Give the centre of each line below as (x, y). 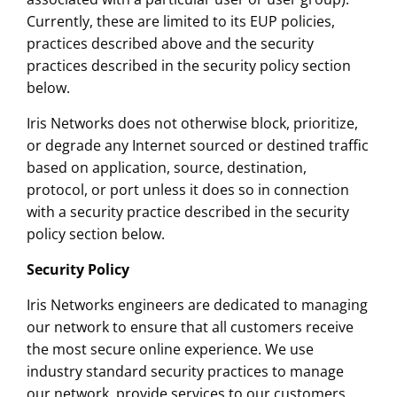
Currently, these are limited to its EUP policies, (180, 22)
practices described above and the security (170, 44)
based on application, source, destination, (166, 168)
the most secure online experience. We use (170, 350)
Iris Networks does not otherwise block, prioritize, (192, 124)
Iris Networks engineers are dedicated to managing (197, 305)
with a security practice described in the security (187, 212)
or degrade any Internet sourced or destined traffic (197, 146)
